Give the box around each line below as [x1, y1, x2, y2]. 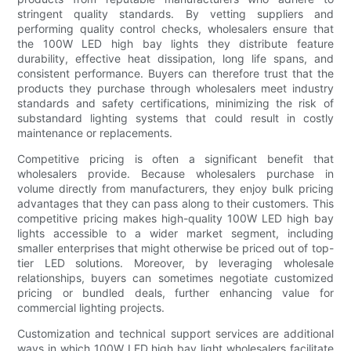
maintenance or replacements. [17, 125, 173, 139]
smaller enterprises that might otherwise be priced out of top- [17, 241, 334, 255]
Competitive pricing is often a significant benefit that [17, 151, 334, 165]
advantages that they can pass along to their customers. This [17, 196, 334, 210]
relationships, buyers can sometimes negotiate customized [17, 270, 334, 284]
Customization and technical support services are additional [17, 326, 334, 340]
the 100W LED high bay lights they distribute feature [17, 36, 334, 50]
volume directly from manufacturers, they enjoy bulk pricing [17, 181, 334, 195]
